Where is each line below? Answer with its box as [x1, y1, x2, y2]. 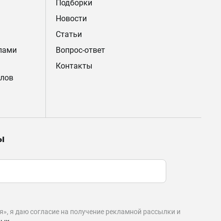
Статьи [55, 30, 82, 39]
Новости [55, 14, 87, 23]
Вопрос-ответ [55, 45, 105, 55]
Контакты [55, 61, 92, 71]
